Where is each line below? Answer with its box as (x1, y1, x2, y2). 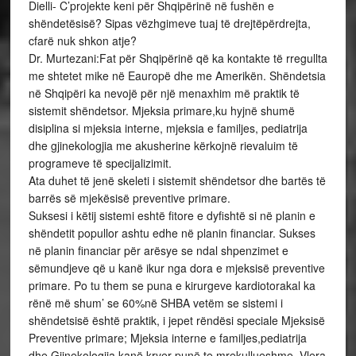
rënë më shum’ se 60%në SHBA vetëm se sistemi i (28, 295, 283, 311)
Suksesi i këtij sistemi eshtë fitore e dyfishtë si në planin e (28, 207, 315, 223)
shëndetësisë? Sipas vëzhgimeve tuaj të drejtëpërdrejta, (28, 15, 311, 31)
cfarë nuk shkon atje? (28, 33, 137, 48)
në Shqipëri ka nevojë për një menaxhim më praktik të (28, 85, 300, 101)
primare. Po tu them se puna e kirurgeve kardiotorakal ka (28, 277, 315, 293)
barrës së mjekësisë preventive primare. (28, 190, 230, 206)
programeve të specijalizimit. (28, 155, 172, 171)
